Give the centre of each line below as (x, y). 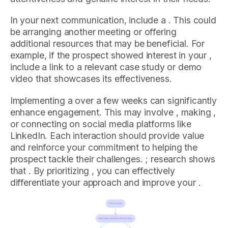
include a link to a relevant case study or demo (106, 67)
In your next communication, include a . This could (113, 20)
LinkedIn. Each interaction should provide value (107, 135)
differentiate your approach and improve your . (105, 182)
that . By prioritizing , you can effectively (92, 170)
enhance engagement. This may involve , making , (113, 112)
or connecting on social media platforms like (101, 124)
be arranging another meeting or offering (93, 32)
